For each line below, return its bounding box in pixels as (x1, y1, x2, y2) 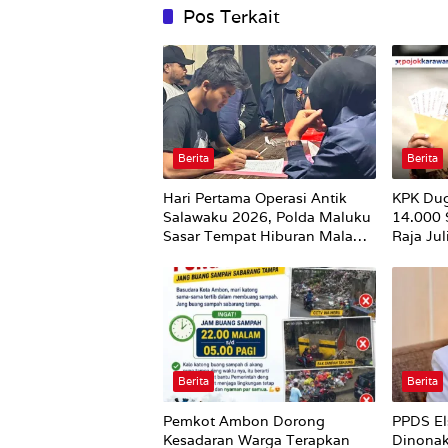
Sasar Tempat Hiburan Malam (163, 227, 366, 246)
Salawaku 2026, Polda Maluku (163, 208, 371, 227)
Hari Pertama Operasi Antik (163, 189, 347, 208)
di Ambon (163, 246, 230, 265)
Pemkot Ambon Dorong (163, 411, 325, 430)
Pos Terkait (183, 5, 280, 29)
